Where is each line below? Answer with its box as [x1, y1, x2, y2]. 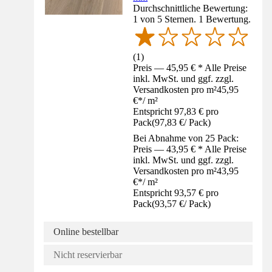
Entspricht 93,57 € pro [133, 188, 219, 199]
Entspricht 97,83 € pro [133, 106, 219, 117]
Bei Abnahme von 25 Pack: [133, 133, 239, 144]
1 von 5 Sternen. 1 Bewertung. [133, 13, 251, 24]
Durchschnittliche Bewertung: [133, 2, 248, 13]
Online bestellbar [53, 226, 118, 237]
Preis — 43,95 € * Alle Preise [133, 144, 247, 155]
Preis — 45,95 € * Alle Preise [133, 63, 247, 73]
